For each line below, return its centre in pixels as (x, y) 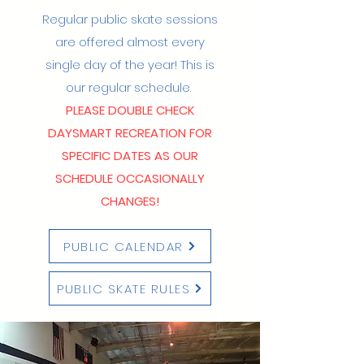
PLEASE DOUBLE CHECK (130, 110)
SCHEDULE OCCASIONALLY (130, 178)
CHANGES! (130, 201)
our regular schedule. (130, 87)
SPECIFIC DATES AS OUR (130, 156)
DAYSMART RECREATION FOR (130, 133)
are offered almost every (130, 42)
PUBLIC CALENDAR (123, 246)
